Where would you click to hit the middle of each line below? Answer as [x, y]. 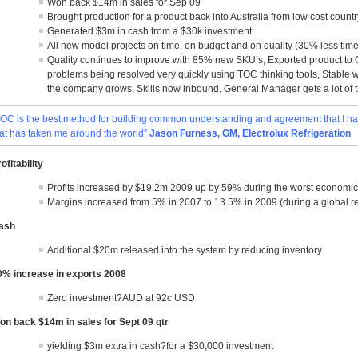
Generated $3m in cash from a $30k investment [150, 31]
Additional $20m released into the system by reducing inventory [185, 250]
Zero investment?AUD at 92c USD [121, 298]
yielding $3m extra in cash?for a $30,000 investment [161, 346]
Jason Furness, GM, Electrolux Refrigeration [251, 133]
